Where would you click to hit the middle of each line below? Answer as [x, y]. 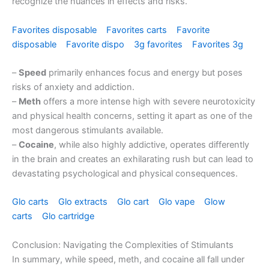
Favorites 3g [219, 44]
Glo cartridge [69, 216]
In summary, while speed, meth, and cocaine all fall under [128, 259]
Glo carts [32, 202]
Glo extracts [84, 202]
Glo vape [178, 202]
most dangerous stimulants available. [88, 131]
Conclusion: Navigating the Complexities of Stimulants [123, 245]
